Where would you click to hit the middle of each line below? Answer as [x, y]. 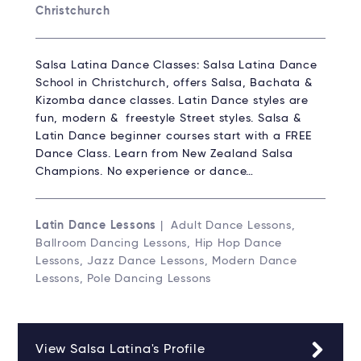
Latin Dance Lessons [96, 225]
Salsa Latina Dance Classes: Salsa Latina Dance [176, 65]
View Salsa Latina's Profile [120, 349]
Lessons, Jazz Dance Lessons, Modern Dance [166, 261]
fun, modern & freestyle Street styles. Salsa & [168, 118]
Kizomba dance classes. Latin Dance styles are [172, 100]
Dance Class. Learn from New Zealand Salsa [164, 154]
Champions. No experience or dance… [145, 171]
